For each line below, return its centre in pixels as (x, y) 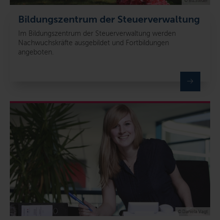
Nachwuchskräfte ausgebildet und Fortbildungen (94, 43)
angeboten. (36, 53)
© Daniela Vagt (193, 212)
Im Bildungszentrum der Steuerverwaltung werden (97, 34)
